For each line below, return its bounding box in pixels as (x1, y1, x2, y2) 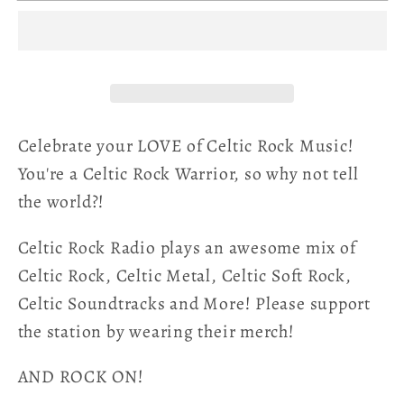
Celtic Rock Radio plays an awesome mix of (17, 234, 356, 260)
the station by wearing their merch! (17, 318, 295, 344)
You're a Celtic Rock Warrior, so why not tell (17, 161, 359, 187)
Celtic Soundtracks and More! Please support (17, 290, 372, 316)
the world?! (17, 189, 106, 215)
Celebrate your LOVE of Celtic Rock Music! (17, 133, 354, 159)
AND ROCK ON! (17, 364, 153, 390)
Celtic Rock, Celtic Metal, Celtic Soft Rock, (17, 262, 352, 288)
